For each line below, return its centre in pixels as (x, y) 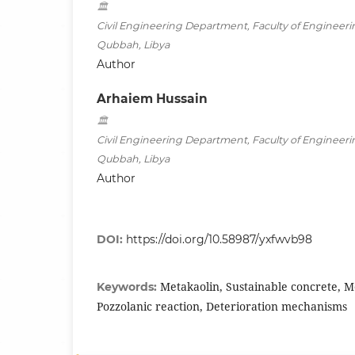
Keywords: (128, 286)
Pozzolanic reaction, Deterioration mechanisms (222, 306)
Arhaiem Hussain (152, 98)
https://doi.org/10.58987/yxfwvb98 (219, 239)
